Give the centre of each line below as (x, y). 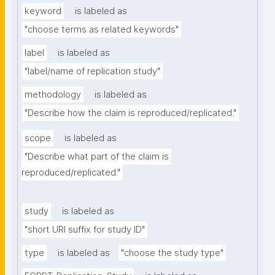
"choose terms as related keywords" (102, 30)
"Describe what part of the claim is (97, 157)
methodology (53, 95)
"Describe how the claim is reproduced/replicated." (130, 113)
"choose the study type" (172, 253)
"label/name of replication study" (92, 72)
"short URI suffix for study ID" (85, 230)
